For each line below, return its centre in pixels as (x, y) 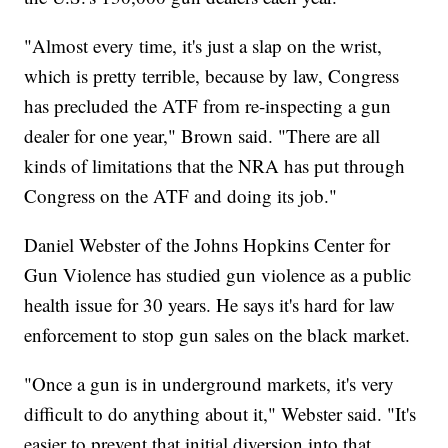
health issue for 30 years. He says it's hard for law (210, 304)
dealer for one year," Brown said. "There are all (202, 135)
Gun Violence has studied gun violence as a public (218, 274)
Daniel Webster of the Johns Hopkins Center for (207, 244)
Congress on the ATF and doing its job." (181, 195)
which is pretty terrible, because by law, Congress (212, 75)
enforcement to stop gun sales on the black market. (217, 334)
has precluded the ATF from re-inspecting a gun (208, 105)
